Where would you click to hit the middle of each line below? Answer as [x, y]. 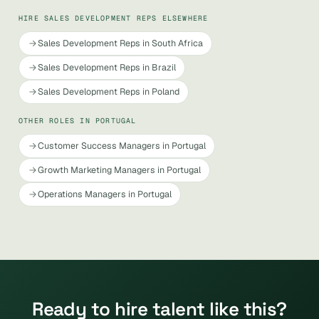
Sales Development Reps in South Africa [120, 43]
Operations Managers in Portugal [105, 194]
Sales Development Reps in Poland [109, 91]
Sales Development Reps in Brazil [107, 67]
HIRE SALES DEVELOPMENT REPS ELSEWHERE [114, 18]
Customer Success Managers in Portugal [122, 146]
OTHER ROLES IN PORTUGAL [78, 121]
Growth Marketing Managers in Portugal [119, 170]
